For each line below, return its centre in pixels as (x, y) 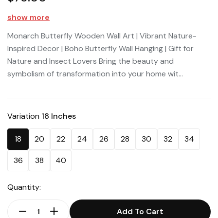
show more (28, 18)
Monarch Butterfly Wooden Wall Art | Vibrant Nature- (102, 36)
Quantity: (24, 187)
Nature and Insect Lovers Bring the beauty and (91, 61)
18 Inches (59, 116)
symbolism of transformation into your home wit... (95, 74)
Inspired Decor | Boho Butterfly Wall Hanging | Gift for (100, 49)
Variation (24, 116)
